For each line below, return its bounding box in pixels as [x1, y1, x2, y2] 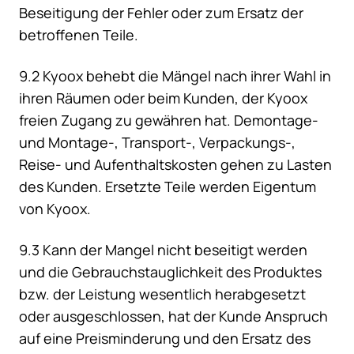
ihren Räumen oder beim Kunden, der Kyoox [19, 88, 307, 108]
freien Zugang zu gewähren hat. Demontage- [19, 111, 318, 130]
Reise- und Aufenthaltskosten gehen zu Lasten [19, 155, 332, 175]
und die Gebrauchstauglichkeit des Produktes [19, 262, 322, 282]
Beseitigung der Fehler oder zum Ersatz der [19, 3, 303, 23]
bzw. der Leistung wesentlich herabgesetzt [19, 284, 306, 304]
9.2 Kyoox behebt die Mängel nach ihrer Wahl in [19, 66, 331, 86]
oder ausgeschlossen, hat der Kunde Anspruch [19, 307, 328, 326]
